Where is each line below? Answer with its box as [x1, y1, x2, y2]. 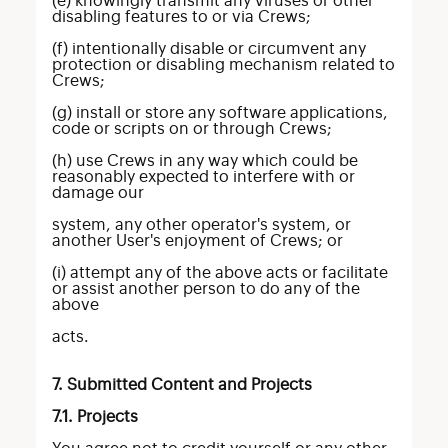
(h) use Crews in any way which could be [51, 153, 358, 169]
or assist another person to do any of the [51, 281, 360, 297]
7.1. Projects [51, 409, 138, 425]
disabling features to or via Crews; [51, 9, 311, 25]
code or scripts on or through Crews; [51, 121, 332, 137]
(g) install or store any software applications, [51, 105, 388, 121]
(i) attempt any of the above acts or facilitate [51, 265, 388, 281]
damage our [51, 185, 144, 201]
